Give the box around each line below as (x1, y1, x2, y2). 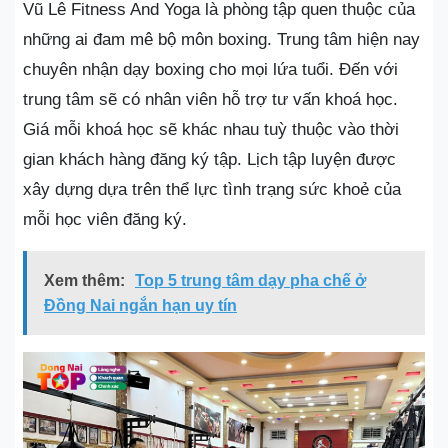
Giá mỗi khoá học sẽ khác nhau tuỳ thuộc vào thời (23, 119, 399, 139)
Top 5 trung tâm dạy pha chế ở (135, 271, 366, 289)
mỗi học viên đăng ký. (23, 209, 187, 229)
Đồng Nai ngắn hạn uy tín (44, 296, 237, 314)
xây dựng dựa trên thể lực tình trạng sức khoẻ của (23, 179, 401, 199)
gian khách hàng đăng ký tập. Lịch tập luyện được (23, 149, 396, 169)
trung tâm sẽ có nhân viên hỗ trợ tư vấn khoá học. (23, 89, 398, 109)
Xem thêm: (44, 271, 125, 289)
